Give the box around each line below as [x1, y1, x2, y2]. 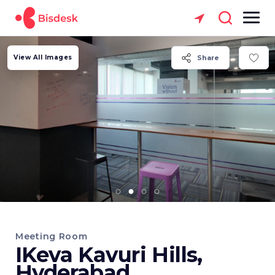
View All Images [14, 53, 72, 61]
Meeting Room [15, 231, 88, 242]
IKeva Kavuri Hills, [15, 242, 203, 268]
